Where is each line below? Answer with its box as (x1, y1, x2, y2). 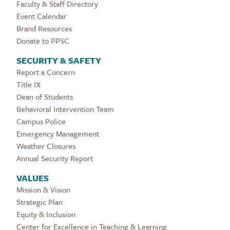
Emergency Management (16, 128, 99, 140)
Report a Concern (16, 66, 75, 78)
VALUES (16, 171, 49, 185)
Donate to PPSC (16, 35, 69, 47)
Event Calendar (16, 10, 67, 22)
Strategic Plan (16, 196, 63, 208)
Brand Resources (16, 23, 72, 34)
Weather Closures (16, 140, 75, 152)
